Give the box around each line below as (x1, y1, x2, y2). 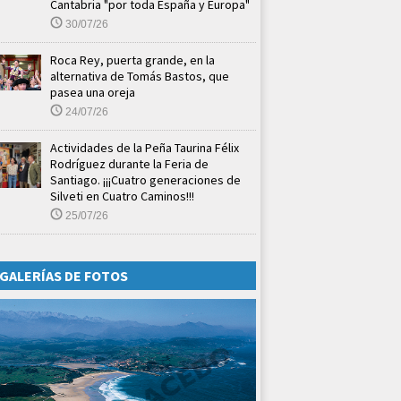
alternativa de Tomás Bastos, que (50, 67, 229, 84)
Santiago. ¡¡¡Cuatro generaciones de (50, 171, 241, 188)
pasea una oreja (50, 83, 135, 100)
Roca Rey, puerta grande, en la (50, 51, 215, 68)
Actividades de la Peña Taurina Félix (50, 139, 239, 156)
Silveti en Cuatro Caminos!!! (50, 187, 194, 204)
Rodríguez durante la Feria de (50, 155, 209, 172)
